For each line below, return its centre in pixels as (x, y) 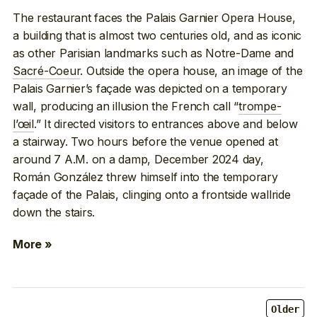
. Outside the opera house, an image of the (191, 70)
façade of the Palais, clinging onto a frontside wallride (152, 194)
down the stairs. (54, 212)
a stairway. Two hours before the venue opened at (145, 141)
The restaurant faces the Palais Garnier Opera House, (154, 17)
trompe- (260, 106)
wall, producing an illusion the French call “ (126, 106)
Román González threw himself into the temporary (145, 177)
